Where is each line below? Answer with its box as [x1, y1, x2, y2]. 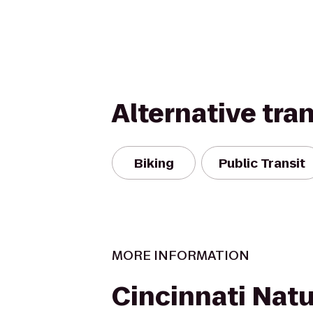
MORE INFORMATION [112, 247, 249, 264]
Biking [133, 154, 174, 172]
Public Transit [219, 154, 305, 172]
